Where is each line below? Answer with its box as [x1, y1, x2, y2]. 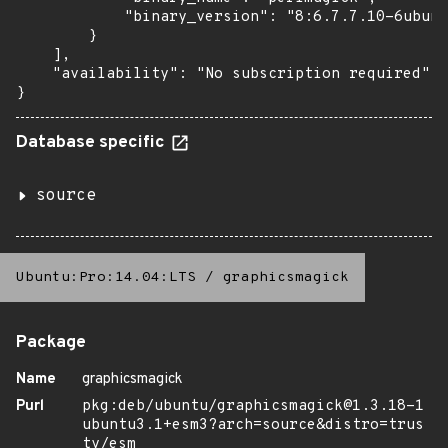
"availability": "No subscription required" [16, 65, 430, 84]
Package [16, 332, 86, 354]
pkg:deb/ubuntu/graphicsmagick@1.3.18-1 [82, 397, 424, 416]
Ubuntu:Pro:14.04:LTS [16, 269, 196, 286]
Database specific [16, 132, 169, 154]
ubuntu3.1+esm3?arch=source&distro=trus [82, 416, 424, 435]
